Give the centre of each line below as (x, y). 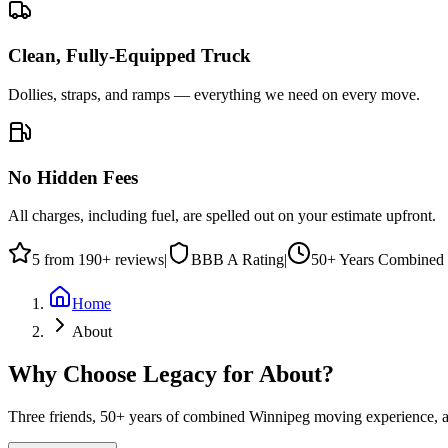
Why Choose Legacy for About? (171, 374)
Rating (261, 260)
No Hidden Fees (73, 177)
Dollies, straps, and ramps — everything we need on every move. (214, 94)
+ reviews (133, 260)
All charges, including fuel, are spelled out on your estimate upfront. (222, 216)
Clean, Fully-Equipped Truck (129, 56)
